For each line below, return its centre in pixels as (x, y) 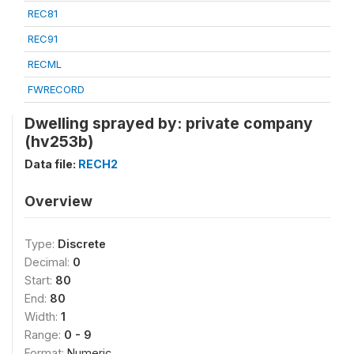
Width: (43, 316)
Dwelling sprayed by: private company (169, 123)
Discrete (82, 244)
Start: (40, 280)
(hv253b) (59, 141)
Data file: (51, 164)
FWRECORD (56, 89)
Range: (44, 335)
